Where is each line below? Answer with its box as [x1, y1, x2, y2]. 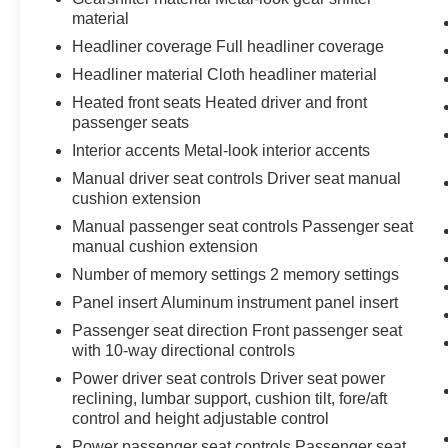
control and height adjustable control [72, 409, 330, 427]
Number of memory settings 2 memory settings [72, 265, 400, 283]
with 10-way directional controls [72, 341, 296, 359]
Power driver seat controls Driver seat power [72, 369, 386, 387]
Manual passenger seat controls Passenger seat [72, 217, 414, 235]
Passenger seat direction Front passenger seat [72, 321, 403, 339]
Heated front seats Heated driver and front [72, 93, 368, 111]
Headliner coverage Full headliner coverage [72, 37, 385, 55]
